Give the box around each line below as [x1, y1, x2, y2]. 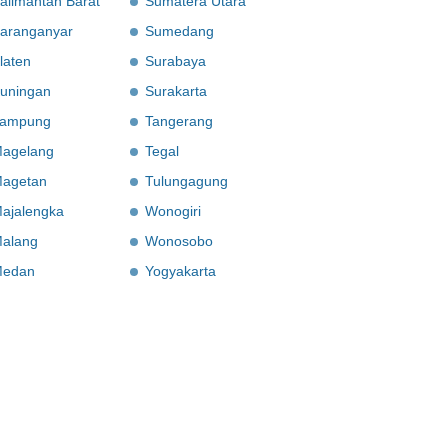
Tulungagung [145, 173, 228, 189]
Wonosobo [145, 233, 213, 249]
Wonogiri [145, 203, 201, 219]
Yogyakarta [145, 263, 216, 279]
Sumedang [145, 23, 214, 39]
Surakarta [145, 83, 207, 99]
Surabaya [145, 53, 206, 69]
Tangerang [145, 113, 213, 129]
